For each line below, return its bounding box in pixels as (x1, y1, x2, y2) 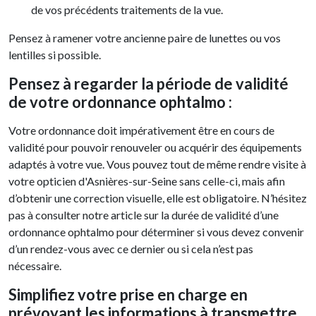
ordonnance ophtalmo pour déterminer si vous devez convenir (8, 225, 304, 239)
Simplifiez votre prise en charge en (8, 285, 248, 305)
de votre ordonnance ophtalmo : (8, 92, 232, 112)
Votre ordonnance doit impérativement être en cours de (8, 123, 274, 138)
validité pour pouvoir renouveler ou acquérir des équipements (8, 140, 302, 154)
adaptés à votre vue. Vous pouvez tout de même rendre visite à (8, 157, 306, 171)
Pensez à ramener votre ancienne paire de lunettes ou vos (8, 31, 281, 45)
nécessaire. (8, 259, 61, 273)
